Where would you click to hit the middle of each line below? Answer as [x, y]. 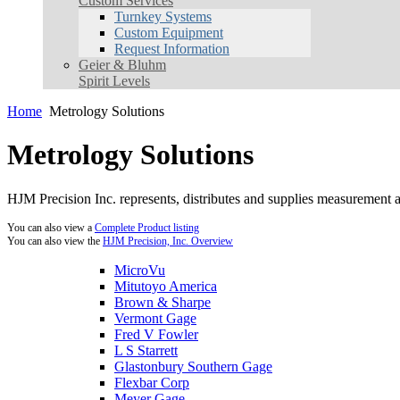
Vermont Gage [155, 318]
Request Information [172, 49]
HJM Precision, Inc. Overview [168, 241]
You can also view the [55, 241]
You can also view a [51, 227]
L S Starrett [146, 350]
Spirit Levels [114, 81]
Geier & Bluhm [122, 65]
